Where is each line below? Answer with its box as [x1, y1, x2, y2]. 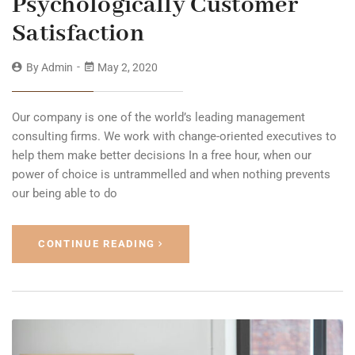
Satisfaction [12, 18, 144, 50]
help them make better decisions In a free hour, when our [12, 148, 311, 163]
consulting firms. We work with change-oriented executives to [12, 129, 337, 144]
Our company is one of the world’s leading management [12, 110, 305, 125]
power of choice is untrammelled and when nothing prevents [12, 167, 330, 182]
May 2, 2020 [95, 61, 158, 74]
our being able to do [12, 186, 117, 201]
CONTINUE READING [38, 238, 156, 250]
